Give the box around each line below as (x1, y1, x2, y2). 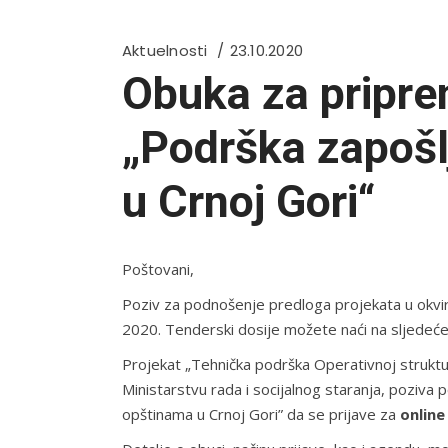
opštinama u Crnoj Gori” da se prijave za (122, 404, 396, 424)
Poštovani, (122, 259, 194, 279)
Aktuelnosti (122, 40, 208, 61)
